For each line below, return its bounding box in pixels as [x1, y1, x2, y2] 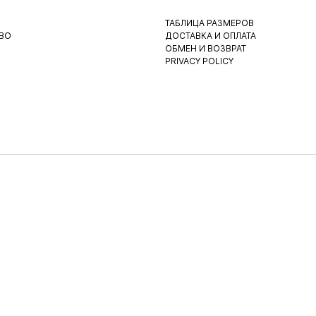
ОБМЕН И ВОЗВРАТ [165, 43, 246, 54]
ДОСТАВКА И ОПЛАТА [165, 30, 256, 41]
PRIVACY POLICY [165, 56, 233, 66]
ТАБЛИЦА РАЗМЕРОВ [165, 18, 254, 28]
